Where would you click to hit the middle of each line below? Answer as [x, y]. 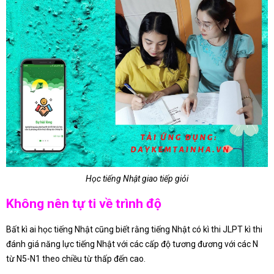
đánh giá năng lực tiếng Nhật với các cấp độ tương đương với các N [132, 244]
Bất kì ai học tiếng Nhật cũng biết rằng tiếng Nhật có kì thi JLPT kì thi [134, 229]
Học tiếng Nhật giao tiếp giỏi [137, 178]
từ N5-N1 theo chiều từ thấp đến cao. [76, 258]
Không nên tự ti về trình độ [84, 204]
